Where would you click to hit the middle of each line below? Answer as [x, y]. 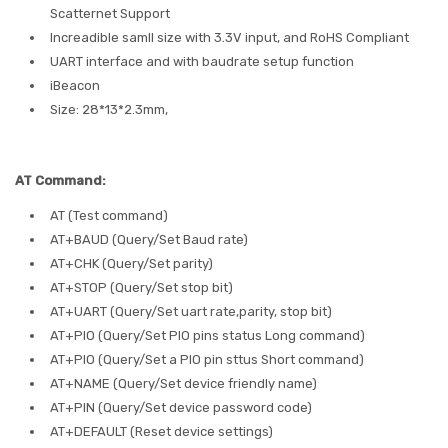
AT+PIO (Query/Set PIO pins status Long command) [207, 335]
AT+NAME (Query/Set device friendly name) [183, 383]
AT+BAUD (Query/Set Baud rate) [149, 239]
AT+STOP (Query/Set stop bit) [141, 287]
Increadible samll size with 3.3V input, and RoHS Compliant [229, 37]
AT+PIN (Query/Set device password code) [181, 407]
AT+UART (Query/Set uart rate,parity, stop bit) [191, 311]
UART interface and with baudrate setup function [202, 61]
